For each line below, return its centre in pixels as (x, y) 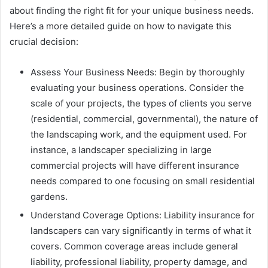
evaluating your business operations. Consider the (137, 88)
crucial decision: (44, 42)
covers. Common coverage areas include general (134, 246)
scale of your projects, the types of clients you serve (141, 103)
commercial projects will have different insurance (135, 166)
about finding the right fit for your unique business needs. (132, 11)
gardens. (49, 197)
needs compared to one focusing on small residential (143, 181)
